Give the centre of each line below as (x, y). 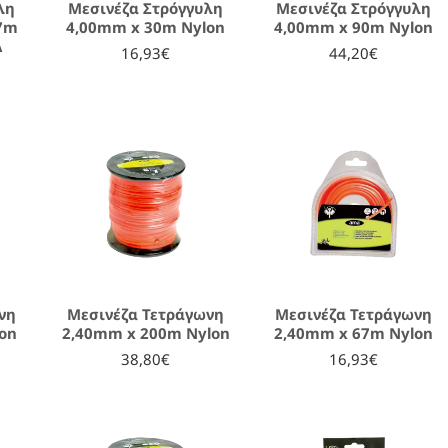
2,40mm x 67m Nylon (354, 332)
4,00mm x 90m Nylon (354, 26)
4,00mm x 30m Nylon (146, 26)
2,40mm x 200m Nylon (145, 332)
